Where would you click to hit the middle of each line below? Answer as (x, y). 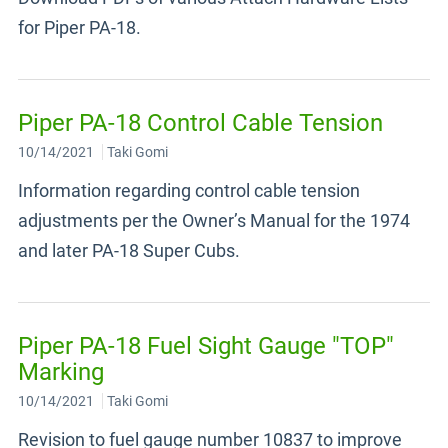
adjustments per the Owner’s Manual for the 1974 (214, 220)
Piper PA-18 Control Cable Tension (200, 123)
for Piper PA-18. (79, 27)
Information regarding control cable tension (189, 190)
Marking (61, 372)
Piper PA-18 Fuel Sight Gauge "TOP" (206, 346)
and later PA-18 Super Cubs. (129, 250)
